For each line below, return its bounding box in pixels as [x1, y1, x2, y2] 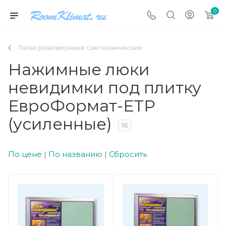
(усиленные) [8, 114, 112, 134]
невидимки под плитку [8, 78, 201, 97]
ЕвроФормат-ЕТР [8, 96, 155, 116]
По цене [8, 149, 42, 159]
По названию [48, 149, 102, 159]
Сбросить [109, 149, 147, 159]
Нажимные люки [8, 60, 150, 79]
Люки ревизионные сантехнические [18, 43, 143, 51]
